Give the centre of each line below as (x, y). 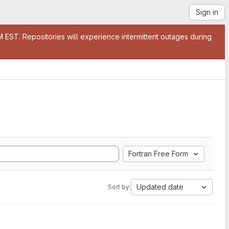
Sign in (207, 12)
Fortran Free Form (158, 154)
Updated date (160, 187)
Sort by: (119, 187)
